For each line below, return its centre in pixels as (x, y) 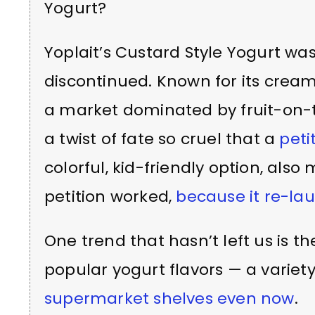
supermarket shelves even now (169, 298)
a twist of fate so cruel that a (162, 139)
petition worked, (110, 196)
